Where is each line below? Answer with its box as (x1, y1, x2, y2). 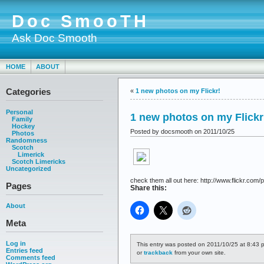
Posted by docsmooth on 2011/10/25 (130, 127, 235, 135)
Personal (6, 108, 33, 115)
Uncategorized (6, 164, 51, 172)
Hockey (12, 122, 35, 130)
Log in (6, 240, 26, 247)
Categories (6, 87, 51, 97)
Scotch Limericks (12, 157, 65, 165)
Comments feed (6, 254, 55, 262)
